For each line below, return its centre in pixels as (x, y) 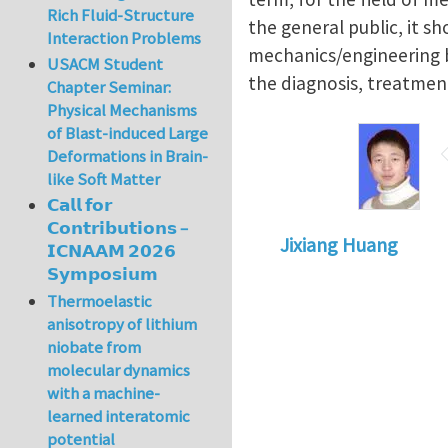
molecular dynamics (119, 369)
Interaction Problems (124, 37)
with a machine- (104, 392)
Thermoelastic (100, 300)
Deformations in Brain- (128, 156)
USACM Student (105, 64)
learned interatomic (119, 415)
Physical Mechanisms (122, 110)
